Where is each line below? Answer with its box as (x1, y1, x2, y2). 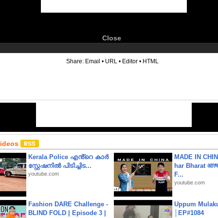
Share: (66, 58, 85, 65)
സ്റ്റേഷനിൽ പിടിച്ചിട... (28, 162, 91, 169)
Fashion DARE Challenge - (28, 200, 108, 208)
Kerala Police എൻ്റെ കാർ (28, 153, 109, 161)
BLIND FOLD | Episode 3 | (28, 209, 106, 217)
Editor (122, 58, 138, 65)
